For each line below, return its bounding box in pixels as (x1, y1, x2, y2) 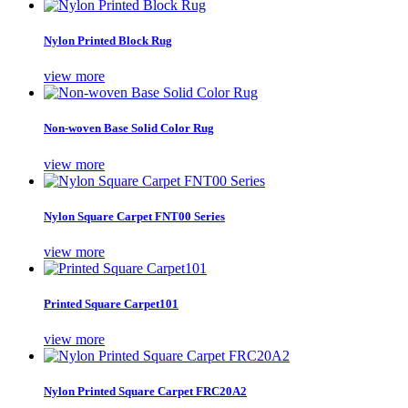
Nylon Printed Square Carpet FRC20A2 (44, 384, 247, 399)
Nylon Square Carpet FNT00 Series (44, 209, 225, 223)
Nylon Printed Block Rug (44, 33, 172, 47)
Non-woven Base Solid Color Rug (44, 121, 214, 136)
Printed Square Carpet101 (44, 297, 178, 311)
